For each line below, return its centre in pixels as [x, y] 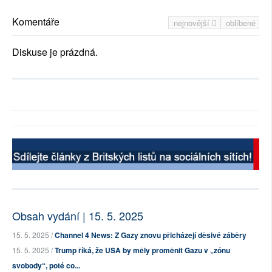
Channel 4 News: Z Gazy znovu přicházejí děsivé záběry [151, 235]
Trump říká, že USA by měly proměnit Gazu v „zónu [142, 250]
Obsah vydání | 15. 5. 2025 [78, 216]
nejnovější [193, 23]
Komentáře [36, 22]
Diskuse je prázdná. [55, 52]
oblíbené [241, 23]
